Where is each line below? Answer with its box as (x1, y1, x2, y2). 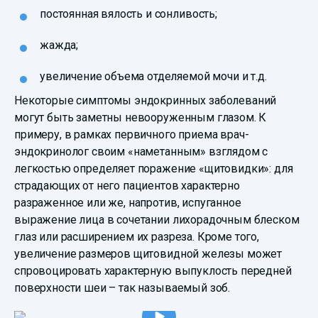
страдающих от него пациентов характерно (14, 179, 240, 193)
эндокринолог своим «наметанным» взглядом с (14, 145, 268, 159)
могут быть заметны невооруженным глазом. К (14, 111, 267, 125)
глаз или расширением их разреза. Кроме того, (14, 230, 259, 244)
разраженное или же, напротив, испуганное (14, 196, 241, 210)
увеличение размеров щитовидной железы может (14, 247, 283, 261)
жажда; (40, 38, 79, 53)
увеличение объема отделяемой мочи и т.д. (40, 70, 267, 84)
